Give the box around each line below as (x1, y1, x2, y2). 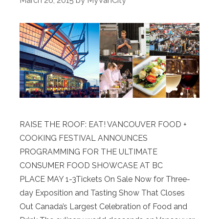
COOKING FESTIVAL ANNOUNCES (20, 133, 148, 143)
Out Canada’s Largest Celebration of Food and (20, 202, 187, 212)
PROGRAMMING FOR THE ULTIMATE (20, 147, 157, 157)
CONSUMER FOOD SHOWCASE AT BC (20, 161, 163, 171)
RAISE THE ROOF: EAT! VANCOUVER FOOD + (20, 120, 187, 130)
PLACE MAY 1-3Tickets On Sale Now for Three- (20, 175, 190, 184)
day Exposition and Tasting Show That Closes (20, 188, 185, 198)
